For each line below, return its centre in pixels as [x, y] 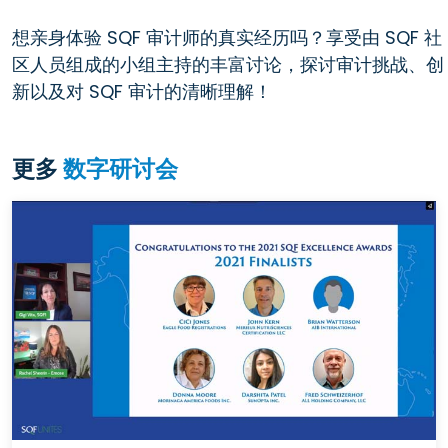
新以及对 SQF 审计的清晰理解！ [142, 91]
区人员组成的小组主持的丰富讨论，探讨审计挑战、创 [228, 64]
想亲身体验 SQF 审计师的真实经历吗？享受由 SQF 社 [227, 37]
